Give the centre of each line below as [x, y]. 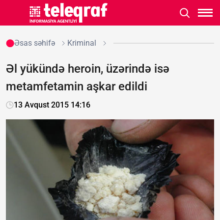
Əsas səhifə [34, 43]
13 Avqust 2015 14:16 [52, 105]
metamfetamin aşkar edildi [77, 86]
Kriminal [82, 43]
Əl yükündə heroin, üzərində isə [88, 69]
